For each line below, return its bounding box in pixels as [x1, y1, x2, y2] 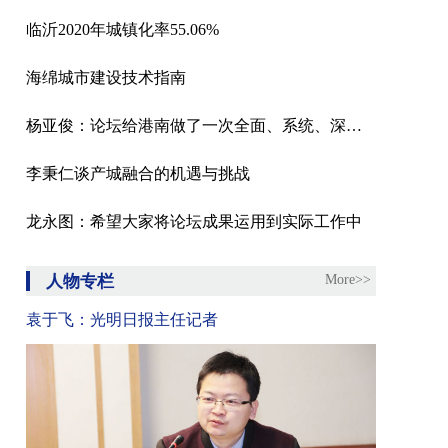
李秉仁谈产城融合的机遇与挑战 [26, 165, 250, 182]
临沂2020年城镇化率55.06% [26, 21, 219, 38]
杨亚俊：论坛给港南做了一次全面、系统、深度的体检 [346, 117, 362, 134]
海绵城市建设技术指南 [26, 69, 186, 86]
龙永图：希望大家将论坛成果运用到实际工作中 [26, 213, 362, 230]
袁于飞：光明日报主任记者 [26, 311, 218, 328]
